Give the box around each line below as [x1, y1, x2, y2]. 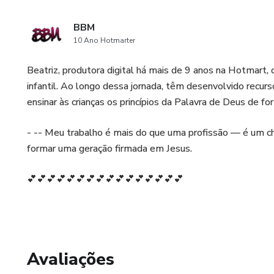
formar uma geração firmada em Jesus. [27, 142, 192, 155]
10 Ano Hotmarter [73, 35, 135, 45]
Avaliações [27, 248, 114, 271]
